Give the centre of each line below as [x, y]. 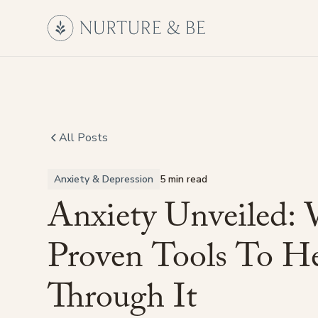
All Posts [84, 138]
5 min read [184, 179]
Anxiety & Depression [104, 179]
